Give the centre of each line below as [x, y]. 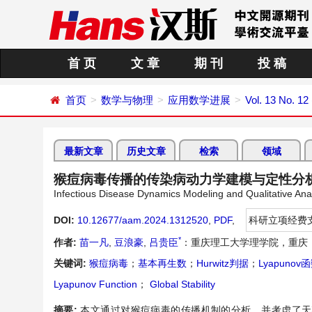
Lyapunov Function [95, 284]
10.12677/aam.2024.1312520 [143, 220]
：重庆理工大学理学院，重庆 [244, 242]
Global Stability [181, 284]
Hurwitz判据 [223, 263]
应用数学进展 [199, 100]
